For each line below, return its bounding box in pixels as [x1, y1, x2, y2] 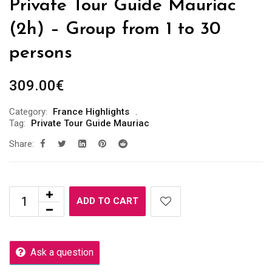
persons [9, 44, 72, 63]
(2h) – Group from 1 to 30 [9, 20, 220, 39]
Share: [9, 138, 34, 149]
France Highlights [53, 106, 129, 117]
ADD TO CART [76, 195, 138, 206]
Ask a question [30, 246, 93, 258]
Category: [9, 106, 47, 117]
